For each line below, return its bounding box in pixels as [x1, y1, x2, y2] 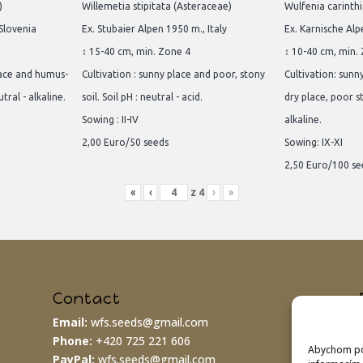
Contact [52, 288, 121, 308]
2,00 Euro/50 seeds [82, 137, 169, 148]
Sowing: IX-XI [284, 137, 343, 148]
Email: [52, 314, 88, 330]
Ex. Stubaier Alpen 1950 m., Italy [82, 23, 227, 35]
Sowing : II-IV [82, 114, 139, 126]
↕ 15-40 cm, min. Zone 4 [82, 46, 190, 58]
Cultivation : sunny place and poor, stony [82, 69, 265, 80]
